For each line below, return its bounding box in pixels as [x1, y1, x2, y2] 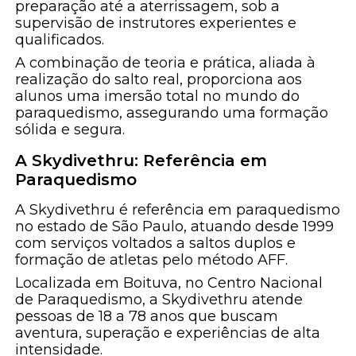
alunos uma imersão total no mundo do [15, 87, 300, 106]
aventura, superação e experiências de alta [15, 324, 321, 342]
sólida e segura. [15, 121, 126, 139]
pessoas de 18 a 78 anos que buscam [15, 308, 279, 326]
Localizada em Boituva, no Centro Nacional [15, 274, 323, 292]
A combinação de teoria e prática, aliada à [15, 54, 316, 72]
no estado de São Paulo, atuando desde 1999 [15, 218, 335, 236]
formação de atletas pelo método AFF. [15, 251, 288, 269]
